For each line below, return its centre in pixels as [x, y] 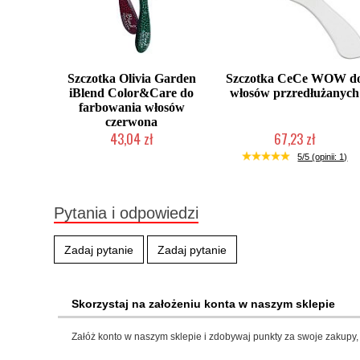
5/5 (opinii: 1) [323, 157]
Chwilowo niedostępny [295, 154]
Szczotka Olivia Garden [131, 78]
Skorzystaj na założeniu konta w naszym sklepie [203, 304]
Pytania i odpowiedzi [126, 213]
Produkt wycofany [131, 154]
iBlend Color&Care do [132, 93]
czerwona [132, 122]
